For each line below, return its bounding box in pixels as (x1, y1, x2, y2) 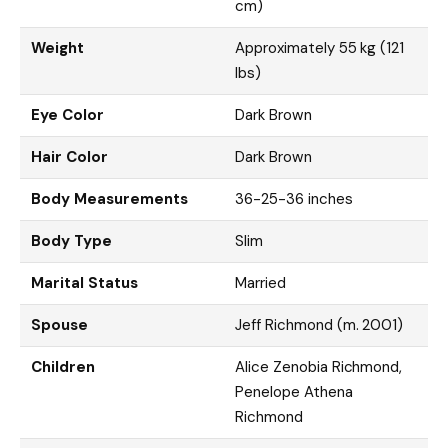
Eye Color (31, 104, 104, 125)
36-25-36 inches (235, 188, 353, 209)
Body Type (31, 230, 112, 251)
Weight (31, 37, 85, 58)
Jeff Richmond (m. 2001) (235, 314, 404, 335)
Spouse (31, 314, 89, 335)
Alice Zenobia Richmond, (235, 356, 403, 377)
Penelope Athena (235, 381, 353, 402)
